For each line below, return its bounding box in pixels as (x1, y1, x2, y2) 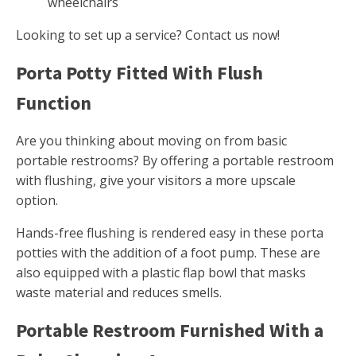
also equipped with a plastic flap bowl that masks (16, 264, 306, 282)
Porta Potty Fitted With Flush (16, 60, 263, 86)
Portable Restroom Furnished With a (16, 318, 323, 343)
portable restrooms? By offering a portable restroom (16, 152, 334, 170)
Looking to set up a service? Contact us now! (16, 26, 280, 44)
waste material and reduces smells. (16, 284, 222, 302)
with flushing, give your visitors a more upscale (16, 172, 296, 190)
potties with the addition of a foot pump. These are (16, 244, 320, 262)
